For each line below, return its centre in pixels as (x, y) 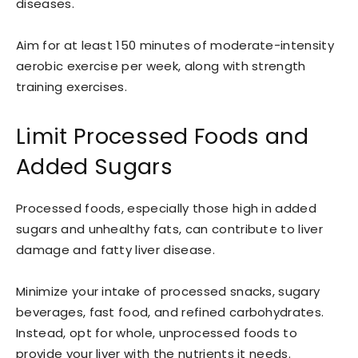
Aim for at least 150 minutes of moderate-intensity (175, 45)
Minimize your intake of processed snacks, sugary (168, 291)
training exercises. (72, 86)
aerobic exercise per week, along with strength (161, 66)
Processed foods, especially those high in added (167, 208)
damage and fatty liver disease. (115, 249)
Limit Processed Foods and (163, 136)
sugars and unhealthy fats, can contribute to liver (170, 229)
